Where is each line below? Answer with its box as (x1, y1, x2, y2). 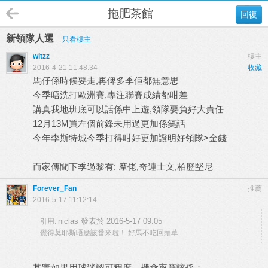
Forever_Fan (33, 184, 77, 193)
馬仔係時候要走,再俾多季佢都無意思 (33, 75, 179, 86)
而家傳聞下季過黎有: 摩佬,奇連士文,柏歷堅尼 (33, 162, 213, 172)
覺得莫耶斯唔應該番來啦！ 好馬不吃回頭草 (40, 229, 178, 237)
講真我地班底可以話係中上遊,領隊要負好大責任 (33, 104, 224, 114)
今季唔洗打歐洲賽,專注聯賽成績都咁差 (33, 90, 188, 100)
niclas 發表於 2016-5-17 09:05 (58, 217, 162, 226)
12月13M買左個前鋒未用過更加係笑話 (33, 118, 185, 129)
